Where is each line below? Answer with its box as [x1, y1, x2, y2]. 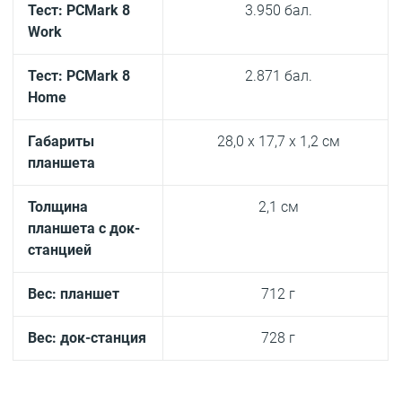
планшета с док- [28, 220, 141, 238]
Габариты [28, 133, 95, 151]
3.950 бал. [244, 2, 312, 20]
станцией [28, 241, 92, 259]
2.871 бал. [244, 67, 312, 85]
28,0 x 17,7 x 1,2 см [216, 133, 340, 151]
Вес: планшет [28, 285, 120, 303]
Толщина [28, 198, 89, 216]
